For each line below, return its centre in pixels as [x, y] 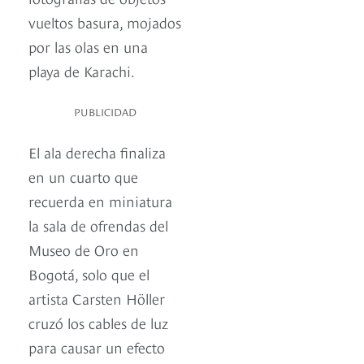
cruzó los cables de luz [98, 323]
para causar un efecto [97, 347]
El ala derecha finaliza [97, 152]
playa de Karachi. [82, 71]
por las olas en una [88, 46]
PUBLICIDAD [105, 112]
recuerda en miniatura [100, 201]
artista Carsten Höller [97, 298]
